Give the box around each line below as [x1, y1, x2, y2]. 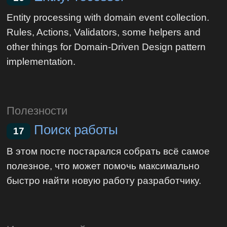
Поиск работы [34, 123, 119, 137]
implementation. [7, 56, 76, 67]
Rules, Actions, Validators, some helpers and [7, 26, 201, 38]
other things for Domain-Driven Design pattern [7, 41, 206, 53]
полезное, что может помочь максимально [7, 160, 200, 171]
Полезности [7, 104, 68, 118]
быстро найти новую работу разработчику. [7, 174, 202, 186]
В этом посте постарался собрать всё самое [7, 145, 210, 157]
